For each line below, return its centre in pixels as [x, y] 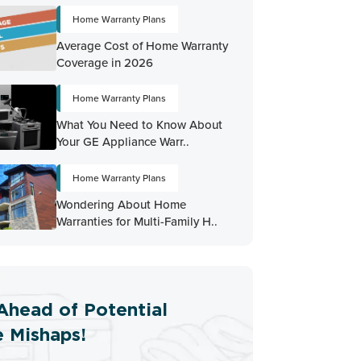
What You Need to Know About [139, 125]
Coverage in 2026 [104, 62]
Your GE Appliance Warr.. [122, 142]
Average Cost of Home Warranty [142, 45]
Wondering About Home [121, 204]
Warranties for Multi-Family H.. [137, 221]
